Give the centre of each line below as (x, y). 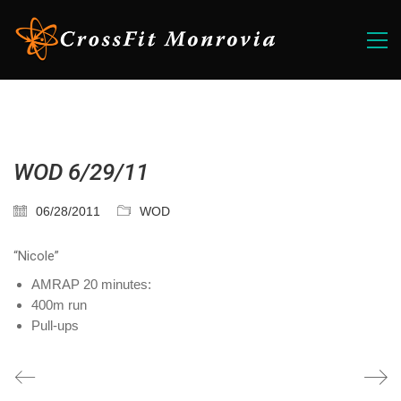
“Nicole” (36, 256)
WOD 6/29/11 (81, 172)
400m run (59, 304)
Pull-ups (55, 325)
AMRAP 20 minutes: (91, 284)
